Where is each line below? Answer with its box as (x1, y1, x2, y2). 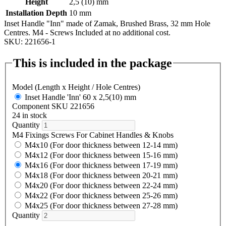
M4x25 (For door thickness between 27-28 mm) (25, 201, 178, 210)
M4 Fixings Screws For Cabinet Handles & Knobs (12, 131, 174, 140)
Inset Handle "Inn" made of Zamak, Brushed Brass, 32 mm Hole (4, 19, 210, 28)
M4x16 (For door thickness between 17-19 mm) (25, 161, 178, 170)
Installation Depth (6, 8, 67, 17)
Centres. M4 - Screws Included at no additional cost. (4, 28, 171, 37)
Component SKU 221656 (12, 102, 94, 111)
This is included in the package (13, 56, 172, 70)
